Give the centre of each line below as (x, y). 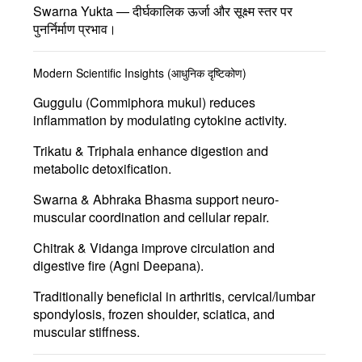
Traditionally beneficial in (106, 296)
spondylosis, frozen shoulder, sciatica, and (154, 314)
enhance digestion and (201, 150)
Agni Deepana (155, 265)
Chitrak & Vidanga (86, 247)
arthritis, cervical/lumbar (247, 296)
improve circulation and (206, 247)
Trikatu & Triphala (84, 150)
